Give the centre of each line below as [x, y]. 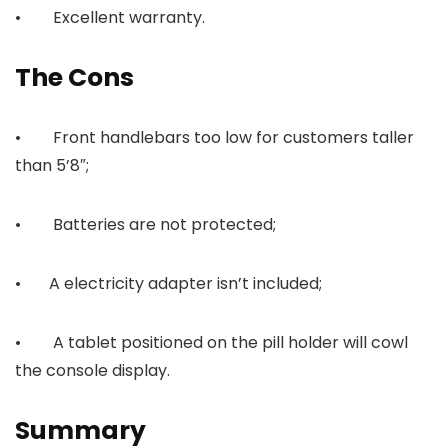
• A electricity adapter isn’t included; [168, 284]
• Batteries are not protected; [145, 225]
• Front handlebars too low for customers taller [214, 138]
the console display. [92, 371]
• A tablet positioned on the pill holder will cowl [211, 343]
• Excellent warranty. [110, 18]
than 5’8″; [52, 166]
